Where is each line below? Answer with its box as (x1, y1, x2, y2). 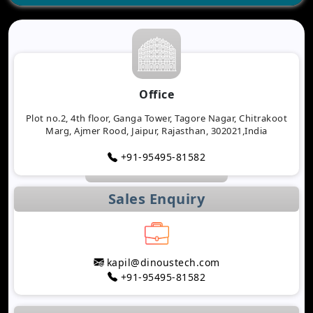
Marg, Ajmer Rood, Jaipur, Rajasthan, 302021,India (45, 124, 268, 137)
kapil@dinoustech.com (103, 255, 220, 269)
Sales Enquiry (108, 189, 205, 208)
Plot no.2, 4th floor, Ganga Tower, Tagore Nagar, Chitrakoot (25, 111, 288, 124)
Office (139, 86, 174, 102)
